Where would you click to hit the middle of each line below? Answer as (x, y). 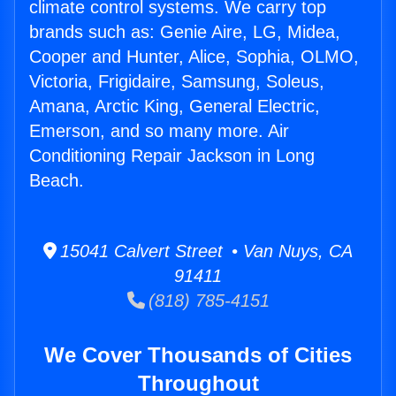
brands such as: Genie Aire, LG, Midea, (185, 32)
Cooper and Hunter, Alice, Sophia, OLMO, (194, 57)
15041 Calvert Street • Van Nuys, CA (205, 251)
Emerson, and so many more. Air (159, 131)
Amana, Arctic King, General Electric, (175, 107)
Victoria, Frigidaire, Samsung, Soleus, (177, 82)
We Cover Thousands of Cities (198, 355)
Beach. (57, 181)
